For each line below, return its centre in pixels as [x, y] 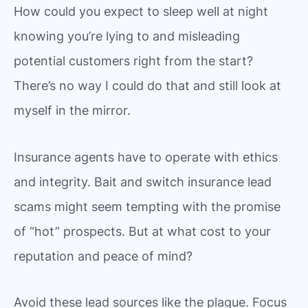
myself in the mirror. [72, 110]
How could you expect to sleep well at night [141, 11]
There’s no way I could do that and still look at [147, 86]
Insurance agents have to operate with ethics [146, 157]
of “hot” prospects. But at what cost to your [142, 231]
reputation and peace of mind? [103, 256]
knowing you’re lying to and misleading [127, 36]
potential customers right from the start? [133, 61]
